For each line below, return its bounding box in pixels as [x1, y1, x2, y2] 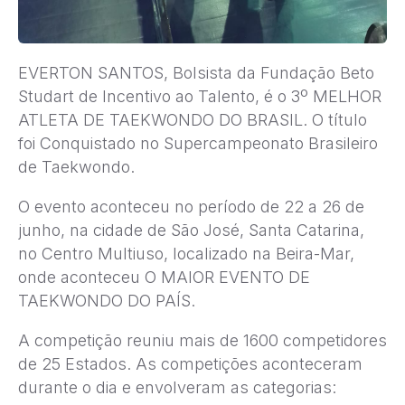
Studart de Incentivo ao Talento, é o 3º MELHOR [18, 87, 381, 107]
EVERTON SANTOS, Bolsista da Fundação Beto [18, 63, 374, 83]
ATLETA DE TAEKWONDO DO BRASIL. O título [18, 110, 367, 130]
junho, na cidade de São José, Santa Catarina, [18, 221, 364, 240]
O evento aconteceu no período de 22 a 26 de [18, 197, 364, 217]
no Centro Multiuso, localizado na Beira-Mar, [18, 244, 354, 264]
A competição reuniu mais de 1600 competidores [18, 331, 387, 351]
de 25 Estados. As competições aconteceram [18, 354, 363, 374]
